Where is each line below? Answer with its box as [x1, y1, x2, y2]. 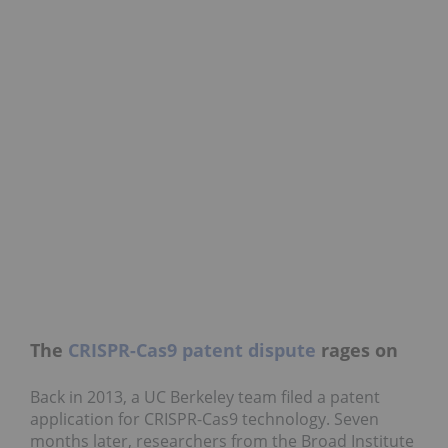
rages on [316, 338, 398, 363]
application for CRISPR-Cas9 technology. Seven [30, 407, 379, 430]
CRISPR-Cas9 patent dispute [68, 338, 316, 363]
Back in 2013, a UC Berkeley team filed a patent [30, 385, 380, 408]
